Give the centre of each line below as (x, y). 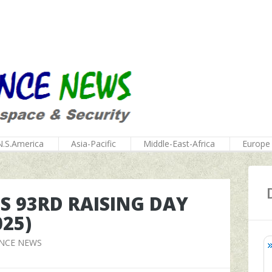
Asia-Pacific (93, 144)
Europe (256, 144)
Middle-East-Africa (179, 144)
